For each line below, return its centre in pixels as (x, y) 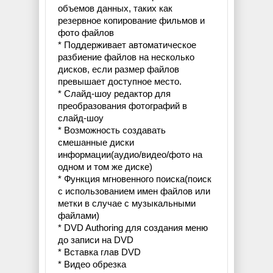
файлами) (79, 216)
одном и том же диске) (105, 167)
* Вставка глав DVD (99, 252)
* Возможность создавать (112, 130)
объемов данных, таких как (115, 9)
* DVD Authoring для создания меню (133, 228)
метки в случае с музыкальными (127, 204)
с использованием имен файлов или (134, 191)
